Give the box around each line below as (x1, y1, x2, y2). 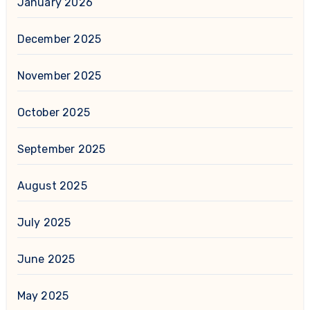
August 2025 (17, 179, 87, 193)
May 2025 (17, 289, 69, 303)
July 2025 (17, 216, 71, 230)
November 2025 (17, 69, 102, 83)
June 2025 (17, 253, 75, 266)
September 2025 (17, 143, 106, 156)
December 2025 (17, 33, 102, 46)
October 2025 (17, 106, 90, 120)
